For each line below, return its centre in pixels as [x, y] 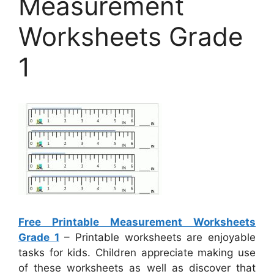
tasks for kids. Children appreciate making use [137, 253]
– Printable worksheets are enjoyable [157, 238]
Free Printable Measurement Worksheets [137, 222]
